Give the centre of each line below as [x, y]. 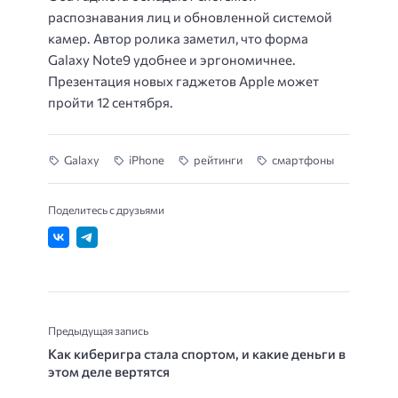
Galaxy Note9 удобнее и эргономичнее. [172, 60]
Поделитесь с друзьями [106, 209]
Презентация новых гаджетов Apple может [183, 81]
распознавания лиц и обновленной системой [190, 17]
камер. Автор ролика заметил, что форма [178, 39]
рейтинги [218, 160]
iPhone [147, 160]
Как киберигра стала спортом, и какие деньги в [197, 354]
